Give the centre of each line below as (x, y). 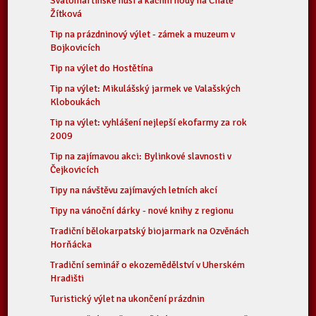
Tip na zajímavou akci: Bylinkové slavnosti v (141, 156)
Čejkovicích (75, 170)
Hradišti (67, 278)
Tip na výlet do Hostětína (102, 68)
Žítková (66, 14)
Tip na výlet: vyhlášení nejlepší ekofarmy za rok (149, 122)
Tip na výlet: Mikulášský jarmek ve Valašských (146, 89)
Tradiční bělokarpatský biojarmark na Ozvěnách (150, 231)
